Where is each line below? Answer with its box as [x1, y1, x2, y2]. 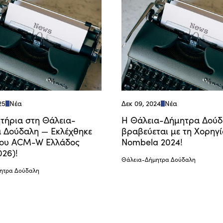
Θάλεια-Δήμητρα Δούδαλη [121, 155, 196, 163]
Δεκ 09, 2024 [121, 98, 161, 108]
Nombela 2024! [121, 135, 183, 148]
